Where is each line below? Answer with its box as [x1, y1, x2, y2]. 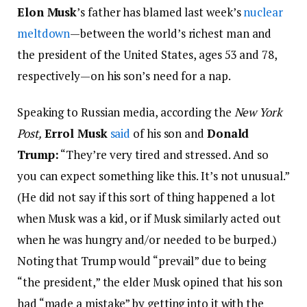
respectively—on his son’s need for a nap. [17, 68, 231, 84]
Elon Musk [17, 4, 77, 21]
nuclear [243, 4, 283, 21]
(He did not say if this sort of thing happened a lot [17, 189, 275, 206]
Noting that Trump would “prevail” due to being [17, 253, 267, 269]
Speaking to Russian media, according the [17, 104, 234, 121]
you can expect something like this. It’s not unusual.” [17, 168, 290, 184]
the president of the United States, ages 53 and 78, [17, 47, 277, 63]
